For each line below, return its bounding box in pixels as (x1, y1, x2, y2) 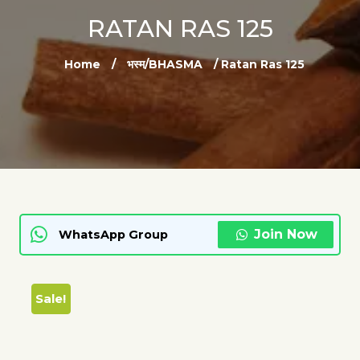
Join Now (254, 227, 317, 242)
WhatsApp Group (59, 227, 168, 242)
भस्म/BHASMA (126, 57, 202, 72)
